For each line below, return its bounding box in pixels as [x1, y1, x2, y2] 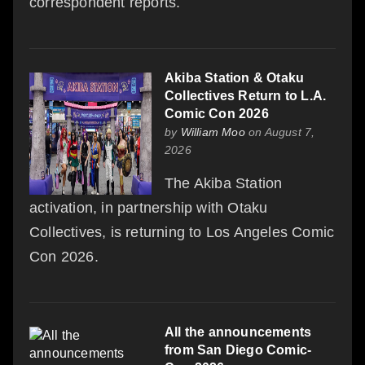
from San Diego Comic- [165, 342, 312, 357]
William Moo [180, 125, 245, 139]
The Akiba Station [165, 174, 283, 191]
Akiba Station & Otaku [165, 70, 305, 85]
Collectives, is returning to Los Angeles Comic [29, 223, 335, 240]
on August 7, [244, 125, 315, 139]
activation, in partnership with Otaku [29, 199, 268, 216]
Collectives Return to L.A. [165, 88, 327, 103]
